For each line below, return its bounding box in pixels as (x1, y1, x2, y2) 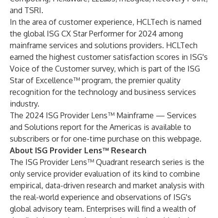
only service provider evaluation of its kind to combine (10, 169, 200, 179)
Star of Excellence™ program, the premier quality (10, 75, 181, 85)
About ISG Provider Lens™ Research (10, 145, 146, 155)
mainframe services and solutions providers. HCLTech (10, 40, 198, 50)
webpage (167, 134, 200, 144)
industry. (10, 99, 39, 109)
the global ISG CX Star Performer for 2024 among (10, 29, 183, 38)
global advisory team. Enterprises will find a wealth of (10, 204, 196, 214)
